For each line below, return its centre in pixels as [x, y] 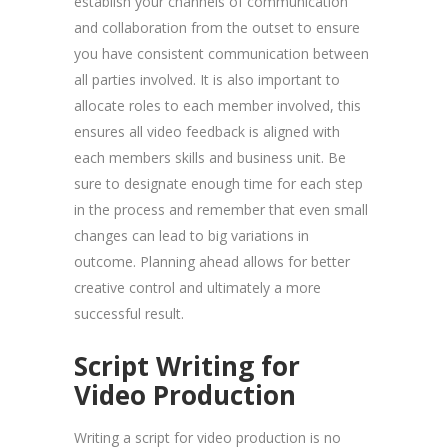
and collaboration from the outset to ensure [217, 27]
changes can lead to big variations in [191, 235]
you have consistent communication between [221, 53]
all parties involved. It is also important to [207, 79]
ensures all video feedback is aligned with [207, 131]
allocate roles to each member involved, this [217, 105]
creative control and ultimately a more [197, 287]
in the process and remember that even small [221, 209]
